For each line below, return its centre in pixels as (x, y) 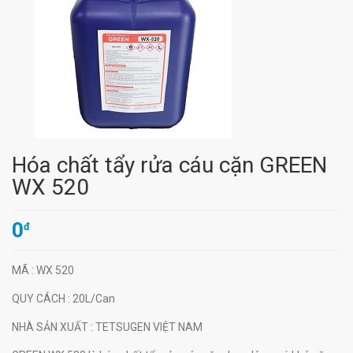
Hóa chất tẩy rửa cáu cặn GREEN (169, 165)
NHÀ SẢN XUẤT (51, 327)
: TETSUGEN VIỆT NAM (147, 327)
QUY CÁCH (40, 299)
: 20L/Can (91, 299)
